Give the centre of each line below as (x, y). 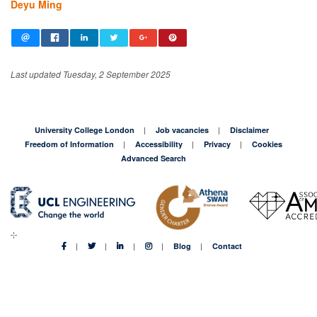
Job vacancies (182, 129)
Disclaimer (249, 129)
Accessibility (159, 144)
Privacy (217, 144)
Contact (227, 246)
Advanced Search (154, 158)
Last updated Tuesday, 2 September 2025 (91, 74)
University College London (85, 129)
